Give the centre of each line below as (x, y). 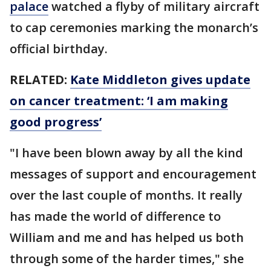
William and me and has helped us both (127, 237)
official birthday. (59, 49)
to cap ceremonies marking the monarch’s (134, 28)
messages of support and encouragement (133, 174)
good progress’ (56, 122)
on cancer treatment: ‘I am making (119, 101)
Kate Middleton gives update (160, 80)
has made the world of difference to (115, 216)
